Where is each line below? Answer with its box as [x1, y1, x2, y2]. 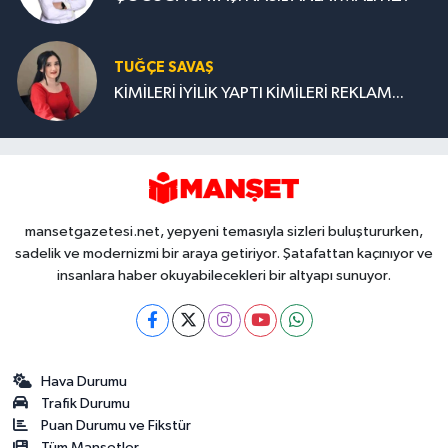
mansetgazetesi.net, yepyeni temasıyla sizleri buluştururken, [25, 223, 423, 239]
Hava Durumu [41, 373, 128, 389]
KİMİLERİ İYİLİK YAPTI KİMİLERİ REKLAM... [114, 85, 404, 103]
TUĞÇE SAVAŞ [114, 60, 214, 76]
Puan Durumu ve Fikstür [41, 417, 192, 433]
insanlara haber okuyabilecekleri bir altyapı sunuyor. [57, 267, 391, 283]
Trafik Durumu [41, 395, 131, 411]
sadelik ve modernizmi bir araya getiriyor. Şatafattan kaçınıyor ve [15, 245, 433, 261]
